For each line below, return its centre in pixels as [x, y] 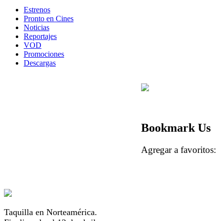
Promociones [44, 54]
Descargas [40, 63]
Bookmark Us [176, 128]
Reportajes [40, 36]
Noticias [37, 27]
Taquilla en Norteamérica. [51, 212]
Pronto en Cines [49, 18]
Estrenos [37, 9]
